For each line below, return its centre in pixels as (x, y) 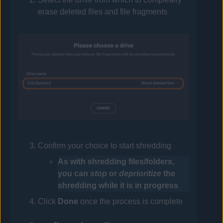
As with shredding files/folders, (116, 161)
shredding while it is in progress (118, 185)
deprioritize (140, 173)
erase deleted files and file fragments (103, 11)
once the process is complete (131, 201)
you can (74, 173)
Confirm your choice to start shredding (105, 145)
